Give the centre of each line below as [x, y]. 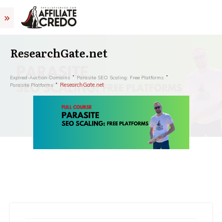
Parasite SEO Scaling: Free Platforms [120, 77]
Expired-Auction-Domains [40, 77]
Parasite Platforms [31, 85]
